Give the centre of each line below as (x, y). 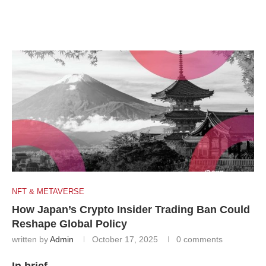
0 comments (199, 240)
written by (31, 240)
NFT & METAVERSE (48, 192)
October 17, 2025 (125, 240)
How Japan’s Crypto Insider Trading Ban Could (131, 210)
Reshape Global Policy (69, 224)
